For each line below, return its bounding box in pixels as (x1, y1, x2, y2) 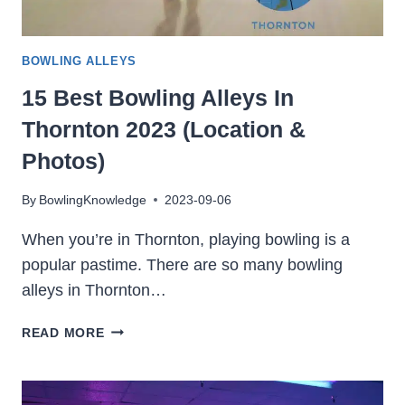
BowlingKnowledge (39, 192, 147, 207)
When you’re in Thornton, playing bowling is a (22, 230, 350, 249)
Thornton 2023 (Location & (22, 116, 306, 142)
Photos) (22, 147, 105, 174)
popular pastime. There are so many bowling (22, 255, 343, 274)
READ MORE (22, 325, 105, 340)
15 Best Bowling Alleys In (22, 84, 294, 110)
